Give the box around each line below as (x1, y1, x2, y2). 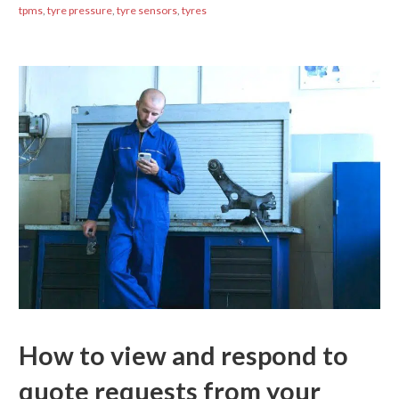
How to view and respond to (18, 339, 348, 370)
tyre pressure (46, 4, 112, 18)
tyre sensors (116, 4, 177, 18)
